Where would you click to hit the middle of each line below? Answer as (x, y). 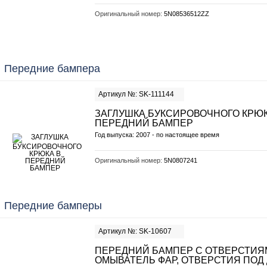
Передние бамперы (53, 206)
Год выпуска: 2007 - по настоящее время (157, 135)
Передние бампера (52, 69)
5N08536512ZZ (187, 14)
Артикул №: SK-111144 (136, 94)
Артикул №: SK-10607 (135, 231)
